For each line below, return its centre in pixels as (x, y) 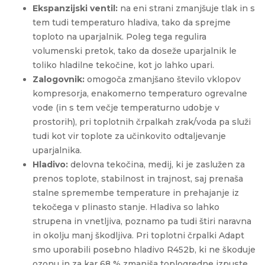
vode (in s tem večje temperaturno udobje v (126, 108)
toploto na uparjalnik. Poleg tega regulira (119, 37)
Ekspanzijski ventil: (75, 9)
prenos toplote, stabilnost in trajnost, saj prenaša (138, 179)
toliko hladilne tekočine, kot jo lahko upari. (123, 65)
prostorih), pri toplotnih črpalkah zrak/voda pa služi (142, 122)
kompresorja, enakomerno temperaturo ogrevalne (140, 94)
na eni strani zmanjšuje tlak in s (186, 9)
